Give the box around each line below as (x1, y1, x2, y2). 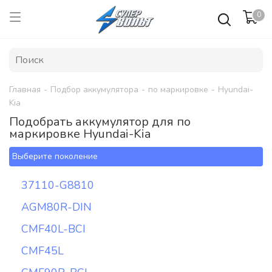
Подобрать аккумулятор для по (9, 114, 191, 130)
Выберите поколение (12, 151, 98, 162)
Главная (9, 84, 41, 95)
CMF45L (21, 243, 64, 258)
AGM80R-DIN (21, 200, 92, 214)
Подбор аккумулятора (50, 84, 138, 95)
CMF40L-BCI (21, 222, 86, 236)
